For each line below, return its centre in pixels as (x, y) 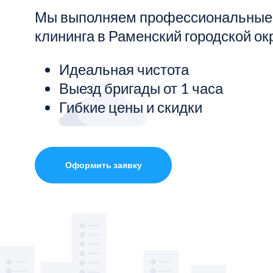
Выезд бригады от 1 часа (141, 88)
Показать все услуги (80, 26)
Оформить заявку (103, 165)
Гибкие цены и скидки (131, 107)
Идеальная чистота (124, 69)
